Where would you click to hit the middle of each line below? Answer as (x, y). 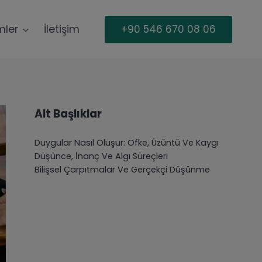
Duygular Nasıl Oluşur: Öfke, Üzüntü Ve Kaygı (127, 143)
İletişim (62, 29)
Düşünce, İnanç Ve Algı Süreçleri (101, 156)
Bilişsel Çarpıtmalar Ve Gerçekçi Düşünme (123, 170)
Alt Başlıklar (68, 114)
